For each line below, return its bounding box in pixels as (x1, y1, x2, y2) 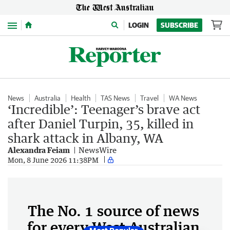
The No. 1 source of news (28, 202, 199, 219)
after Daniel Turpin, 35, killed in (8, 116, 194, 131)
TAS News (101, 94, 130, 102)
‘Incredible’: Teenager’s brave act (8, 102, 200, 117)
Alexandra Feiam (8, 145, 70, 155)
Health (71, 94, 90, 102)
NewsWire (79, 145, 117, 155)
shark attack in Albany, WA (8, 130, 163, 145)
